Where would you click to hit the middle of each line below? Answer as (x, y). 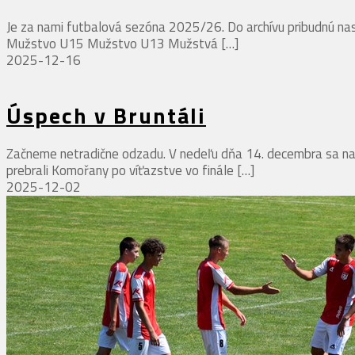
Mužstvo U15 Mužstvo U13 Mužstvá (112, 43)
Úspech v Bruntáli (106, 116)
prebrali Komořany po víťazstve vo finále (120, 171)
